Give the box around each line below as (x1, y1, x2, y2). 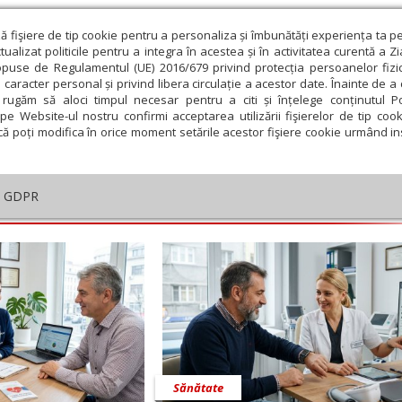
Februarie (134, 258, 200, 278)
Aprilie (301, 258, 349, 278)
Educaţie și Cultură (184, 86, 301, 106)
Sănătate (173, 380, 223, 397)
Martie (223, 258, 269, 278)
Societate (339, 86, 398, 106)
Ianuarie (59, 258, 117, 278)
